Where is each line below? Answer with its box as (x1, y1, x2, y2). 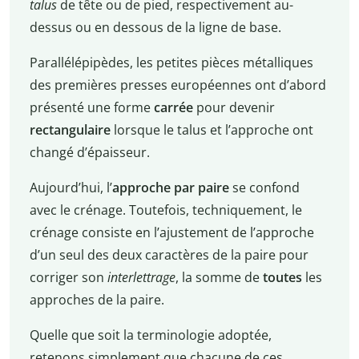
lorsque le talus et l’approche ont (113, 121, 313, 139)
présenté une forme (29, 99, 154, 117)
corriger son (29, 268, 107, 287)
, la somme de (175, 268, 263, 287)
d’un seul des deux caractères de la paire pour (29, 246, 309, 264)
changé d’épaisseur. (29, 143, 150, 162)
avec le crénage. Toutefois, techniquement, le (29, 201, 302, 220)
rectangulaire (29, 121, 114, 139)
